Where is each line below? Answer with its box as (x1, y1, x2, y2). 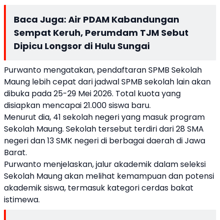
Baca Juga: (14, 13, 68, 26)
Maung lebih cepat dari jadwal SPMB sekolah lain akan (4, 76, 211, 87)
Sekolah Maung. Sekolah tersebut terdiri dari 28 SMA (4, 123, 204, 135)
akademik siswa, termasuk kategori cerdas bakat (4, 182, 193, 193)
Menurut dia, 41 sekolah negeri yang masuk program (4, 111, 205, 123)
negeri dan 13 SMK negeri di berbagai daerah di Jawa (4, 135, 205, 146)
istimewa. (4, 194, 42, 205)
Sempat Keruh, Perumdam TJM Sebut (14, 27, 189, 39)
